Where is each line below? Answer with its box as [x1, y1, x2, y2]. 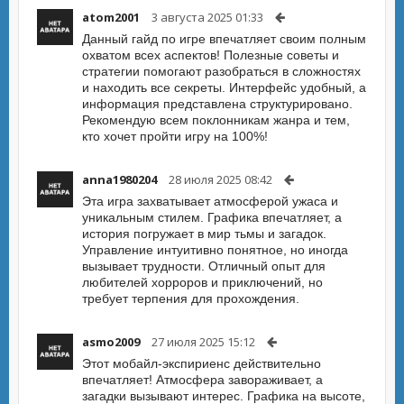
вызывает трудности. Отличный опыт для [82, 259, 326, 273]
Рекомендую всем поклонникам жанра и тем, [82, 113, 350, 127]
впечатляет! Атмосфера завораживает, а [82, 372, 323, 387]
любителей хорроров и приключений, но [82, 275, 323, 289]
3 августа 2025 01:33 [151, 9, 263, 25]
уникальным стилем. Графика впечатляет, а [82, 210, 342, 225]
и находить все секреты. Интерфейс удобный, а [82, 80, 366, 95]
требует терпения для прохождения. [82, 291, 299, 306]
